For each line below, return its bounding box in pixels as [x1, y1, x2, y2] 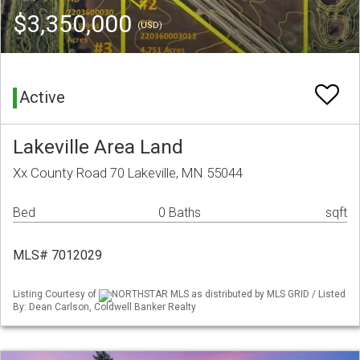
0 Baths [158, 205, 201, 221]
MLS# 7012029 [13, 247, 102, 264]
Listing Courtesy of [13, 288, 99, 301]
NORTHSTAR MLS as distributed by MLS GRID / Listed [112, 288, 346, 301]
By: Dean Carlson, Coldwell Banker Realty [13, 301, 196, 313]
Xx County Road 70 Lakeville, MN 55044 [13, 165, 243, 182]
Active [19, 88, 65, 108]
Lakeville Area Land [13, 135, 183, 159]
